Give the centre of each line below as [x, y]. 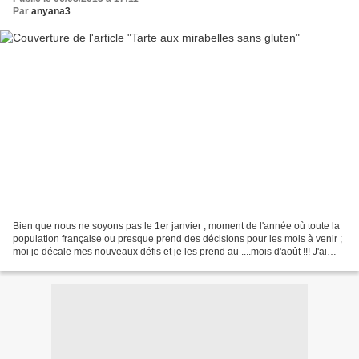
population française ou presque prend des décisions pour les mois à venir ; [177, 238]
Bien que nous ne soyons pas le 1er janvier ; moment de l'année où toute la [176, 226]
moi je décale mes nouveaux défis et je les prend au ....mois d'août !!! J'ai [170, 251]
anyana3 [51, 12]
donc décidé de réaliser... [67, 264]
